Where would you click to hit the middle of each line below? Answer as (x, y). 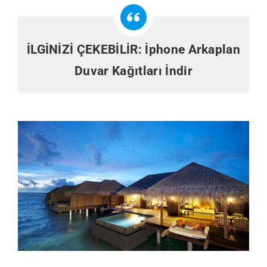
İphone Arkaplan (193, 49)
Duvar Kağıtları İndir (133, 71)
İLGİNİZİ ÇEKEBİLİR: (86, 49)
